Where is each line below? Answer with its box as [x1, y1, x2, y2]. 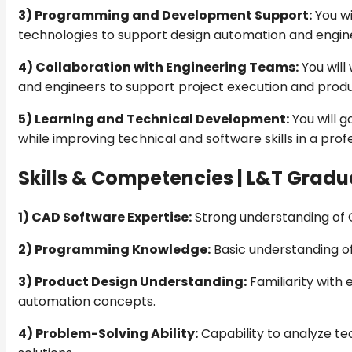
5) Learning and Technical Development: [18, 110, 289, 129]
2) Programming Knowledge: [18, 240, 211, 259]
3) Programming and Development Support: [18, 6, 312, 25]
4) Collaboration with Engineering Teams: [18, 58, 299, 77]
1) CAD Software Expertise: [18, 208, 192, 227]
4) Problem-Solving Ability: [18, 324, 198, 343]
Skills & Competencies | [18, 165, 247, 192]
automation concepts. [18, 292, 156, 311]
